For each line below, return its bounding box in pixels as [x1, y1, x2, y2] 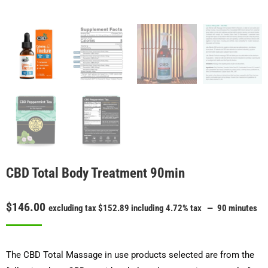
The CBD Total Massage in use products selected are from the [6, 249, 254, 260]
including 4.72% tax [129, 203, 202, 214]
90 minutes [217, 203, 258, 214]
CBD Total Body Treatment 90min [6, 165, 185, 181]
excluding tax [48, 203, 98, 214]
